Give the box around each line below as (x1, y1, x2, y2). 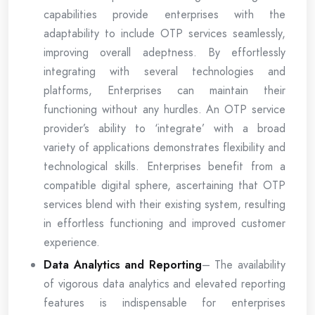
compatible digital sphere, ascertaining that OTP (44, 176, 285, 193)
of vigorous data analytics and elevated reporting (44, 275, 285, 292)
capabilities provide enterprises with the (44, 6, 285, 22)
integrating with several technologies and (44, 63, 285, 79)
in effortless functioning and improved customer (44, 214, 285, 231)
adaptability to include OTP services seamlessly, (44, 25, 285, 41)
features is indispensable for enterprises (44, 294, 285, 311)
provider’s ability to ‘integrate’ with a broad (44, 120, 285, 136)
